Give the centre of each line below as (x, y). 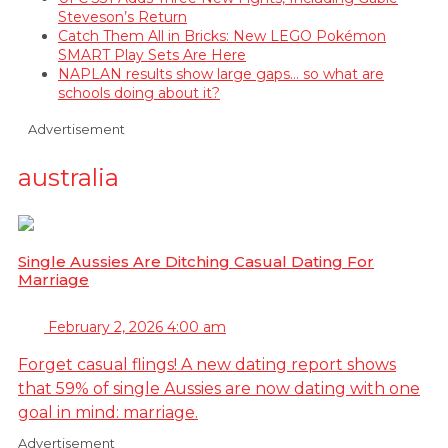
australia (68, 177)
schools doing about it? (139, 92)
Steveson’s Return (122, 16)
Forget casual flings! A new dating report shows (207, 364)
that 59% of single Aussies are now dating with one (219, 388)
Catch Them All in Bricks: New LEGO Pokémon (222, 35)
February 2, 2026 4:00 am (137, 326)
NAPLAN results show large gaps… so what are (221, 73)
